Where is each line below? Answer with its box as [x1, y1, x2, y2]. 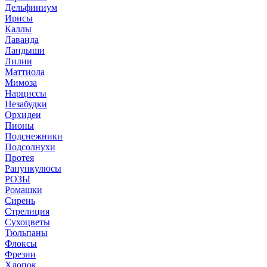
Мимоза [5, 77, 37, 88]
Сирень [5, 195, 35, 206]
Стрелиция [5, 206, 49, 216]
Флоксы [5, 238, 37, 249]
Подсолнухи [5, 142, 55, 152]
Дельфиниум [5, 2, 57, 13]
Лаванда [5, 35, 39, 45]
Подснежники [5, 131, 63, 141]
